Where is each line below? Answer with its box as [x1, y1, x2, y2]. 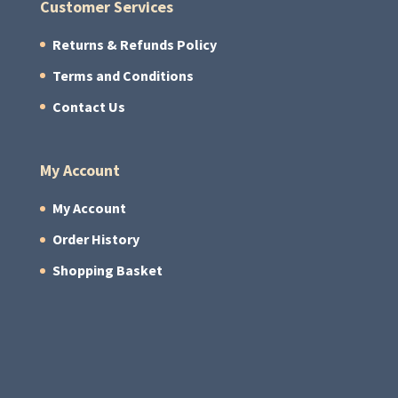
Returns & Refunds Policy [52, 35, 217, 54]
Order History [52, 230, 139, 250]
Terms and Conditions [52, 66, 194, 85]
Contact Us [52, 97, 125, 116]
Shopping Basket [52, 261, 163, 281]
